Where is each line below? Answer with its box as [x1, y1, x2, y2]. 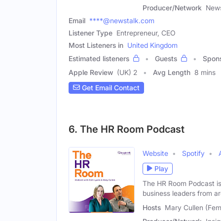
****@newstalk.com [89, 16, 154, 25]
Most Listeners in [69, 40, 123, 49]
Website [143, 148, 168, 157]
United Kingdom [127, 40, 178, 49]
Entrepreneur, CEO [116, 28, 176, 37]
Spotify [182, 148, 205, 157]
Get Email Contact [80, 83, 140, 92]
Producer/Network [143, 3, 202, 12]
